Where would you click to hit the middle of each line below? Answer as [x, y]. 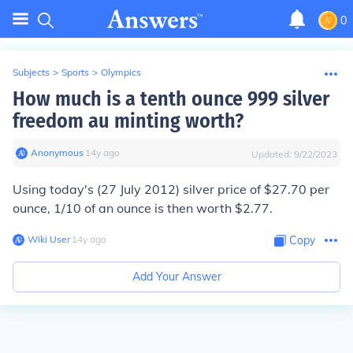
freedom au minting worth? [128, 121]
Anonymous [57, 152]
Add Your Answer [176, 277]
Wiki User [49, 239]
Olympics [121, 72]
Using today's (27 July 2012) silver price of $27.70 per [171, 189]
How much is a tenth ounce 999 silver [171, 99]
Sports [75, 72]
